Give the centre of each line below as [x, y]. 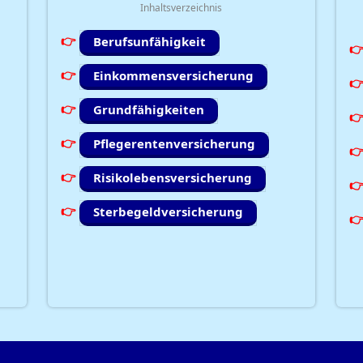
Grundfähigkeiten [149, 109]
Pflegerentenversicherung [175, 143]
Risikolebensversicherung [173, 177]
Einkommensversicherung [174, 75]
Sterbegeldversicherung [169, 211]
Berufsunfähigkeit [150, 41]
